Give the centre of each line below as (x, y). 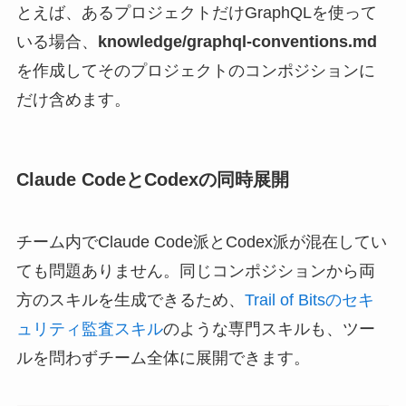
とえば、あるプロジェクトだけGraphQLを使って (196, 12)
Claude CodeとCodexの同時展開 (152, 179)
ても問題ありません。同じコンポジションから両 (195, 271)
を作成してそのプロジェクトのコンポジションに (195, 70)
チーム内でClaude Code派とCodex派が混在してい (201, 242)
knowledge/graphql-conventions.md (237, 41)
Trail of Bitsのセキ (309, 300)
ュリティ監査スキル (89, 329)
